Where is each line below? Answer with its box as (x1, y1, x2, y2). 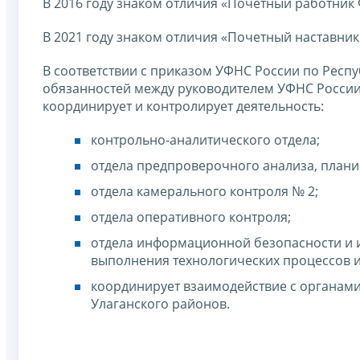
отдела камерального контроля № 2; (91, 182, 318, 201)
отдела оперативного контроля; (91, 208, 291, 227)
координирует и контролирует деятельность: (43, 97, 324, 116)
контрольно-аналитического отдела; (91, 131, 320, 149)
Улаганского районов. (91, 295, 230, 313)
